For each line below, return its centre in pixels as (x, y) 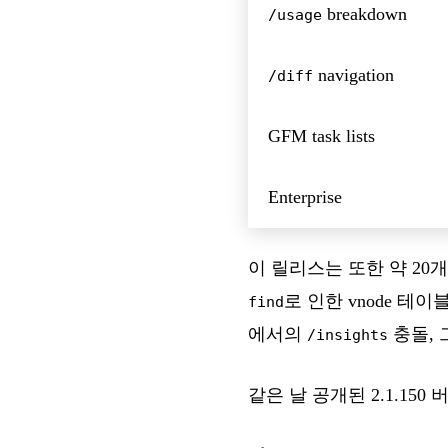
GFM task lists (321, 135)
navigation (353, 74)
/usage (295, 14)
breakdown (364, 13)
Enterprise (305, 196)
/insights (347, 334)
